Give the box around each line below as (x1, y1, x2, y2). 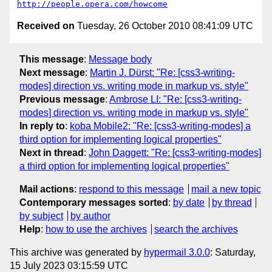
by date (173, 197, 205, 208)
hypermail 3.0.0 (144, 246, 210, 257)
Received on (17, 21, 75, 32)
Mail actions (19, 183, 74, 194)
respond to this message (79, 183, 184, 194)
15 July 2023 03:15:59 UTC (10, 260, 128, 271)
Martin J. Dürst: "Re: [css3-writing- (90, 67, 235, 78)
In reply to (19, 120, 65, 131)
